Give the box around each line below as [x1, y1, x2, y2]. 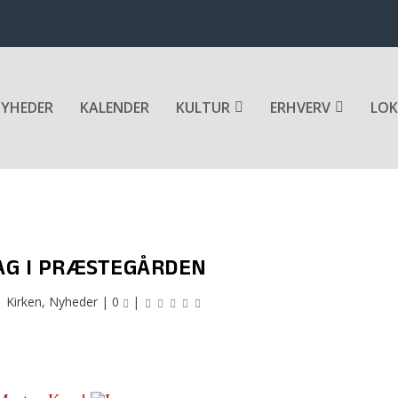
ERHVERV [270, 98, 330, 118]
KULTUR [176, 98, 230, 118]
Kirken [6, 292, 43, 310]
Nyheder [49, 292, 99, 310]
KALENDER [80, 98, 149, 118]
